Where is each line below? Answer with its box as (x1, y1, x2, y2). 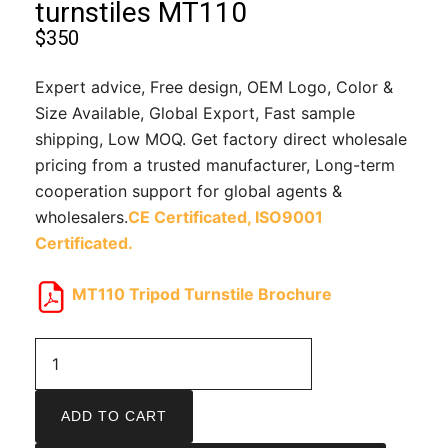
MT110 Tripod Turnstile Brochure (72, 283, 332, 304)
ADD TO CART (61, 407, 167, 424)
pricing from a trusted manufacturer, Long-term (35, 154, 395, 175)
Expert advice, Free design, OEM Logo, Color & (35, 76, 393, 97)
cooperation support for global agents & (35, 180, 342, 201)
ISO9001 (255, 206, 323, 227)
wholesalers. (35, 206, 128, 227)
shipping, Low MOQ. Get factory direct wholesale (35, 128, 407, 149)
